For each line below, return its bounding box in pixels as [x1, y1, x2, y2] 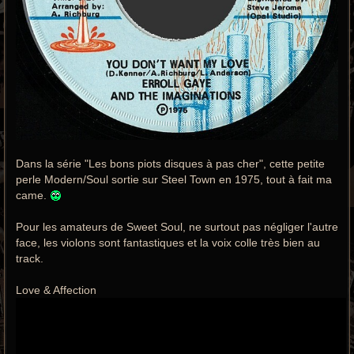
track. [16, 251, 43, 265]
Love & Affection [16, 283, 96, 296]
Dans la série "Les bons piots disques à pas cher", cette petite [16, 156, 325, 170]
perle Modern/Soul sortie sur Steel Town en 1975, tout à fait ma [16, 172, 332, 186]
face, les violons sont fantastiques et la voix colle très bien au [16, 235, 320, 249]
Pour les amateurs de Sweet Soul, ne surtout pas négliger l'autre [16, 220, 338, 233]
